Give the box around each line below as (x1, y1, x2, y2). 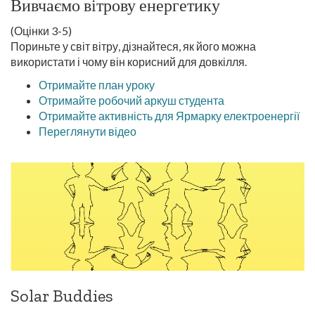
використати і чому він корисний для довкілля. (11, 55, 247, 68)
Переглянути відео (39, 124, 136, 138)
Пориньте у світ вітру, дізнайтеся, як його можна (11, 39, 256, 53)
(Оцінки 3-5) (11, 24, 72, 37)
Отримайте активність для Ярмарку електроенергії (39, 109, 300, 122)
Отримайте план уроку (39, 78, 155, 91)
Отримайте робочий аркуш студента (39, 94, 224, 107)
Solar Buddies (11, 285, 113, 306)
